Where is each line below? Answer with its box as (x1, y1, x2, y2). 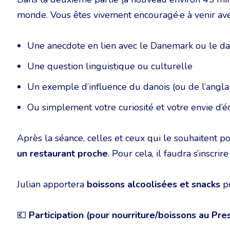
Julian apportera (17, 178, 87, 190)
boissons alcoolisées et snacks (87, 178, 220, 190)
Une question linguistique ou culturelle (27, 60, 193, 72)
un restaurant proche (17, 147, 108, 160)
